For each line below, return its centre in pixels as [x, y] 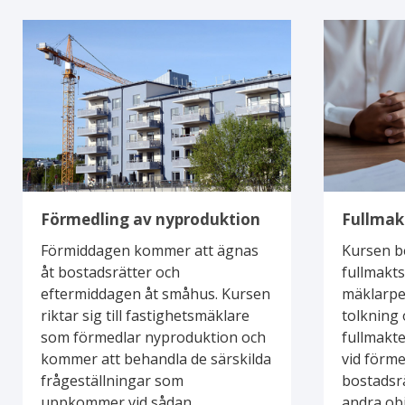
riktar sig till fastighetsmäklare [145, 315]
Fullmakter [345, 14]
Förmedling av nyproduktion [151, 219]
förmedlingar [354, 59]
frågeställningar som [112, 380]
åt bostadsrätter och [110, 272]
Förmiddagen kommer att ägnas [150, 250]
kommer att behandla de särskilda [156, 358]
